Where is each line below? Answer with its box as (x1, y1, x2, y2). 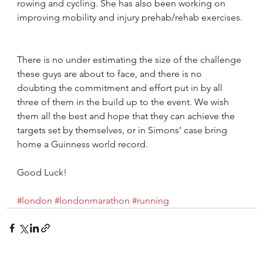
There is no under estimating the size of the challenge (17, 54, 244, 65)
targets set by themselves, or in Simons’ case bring (17, 124, 230, 136)
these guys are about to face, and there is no (17, 68, 205, 79)
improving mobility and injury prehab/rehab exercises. (17, 12, 243, 23)
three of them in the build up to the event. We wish (17, 96, 232, 107)
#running (132, 195, 170, 206)
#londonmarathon (55, 195, 130, 206)
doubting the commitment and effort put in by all (17, 82, 225, 93)
